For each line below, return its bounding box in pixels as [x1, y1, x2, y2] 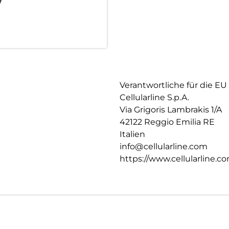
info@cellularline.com [120, 142, 208, 152]
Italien [120, 129, 145, 140]
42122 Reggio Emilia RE [120, 117, 215, 127]
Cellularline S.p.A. [120, 93, 189, 103]
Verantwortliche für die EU [120, 80, 227, 90]
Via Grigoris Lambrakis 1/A [120, 105, 222, 115]
